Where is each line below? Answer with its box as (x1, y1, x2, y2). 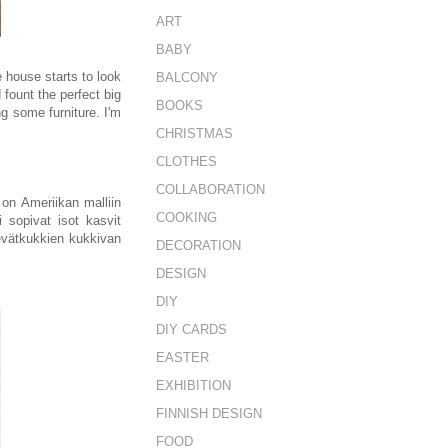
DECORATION (156, 237, 241, 253)
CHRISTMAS (156, 125, 233, 141)
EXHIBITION (156, 377, 231, 393)
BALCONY (156, 69, 218, 85)
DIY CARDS (156, 321, 227, 337)
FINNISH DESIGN (156, 405, 262, 421)
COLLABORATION (156, 181, 265, 197)
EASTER (156, 349, 209, 365)
